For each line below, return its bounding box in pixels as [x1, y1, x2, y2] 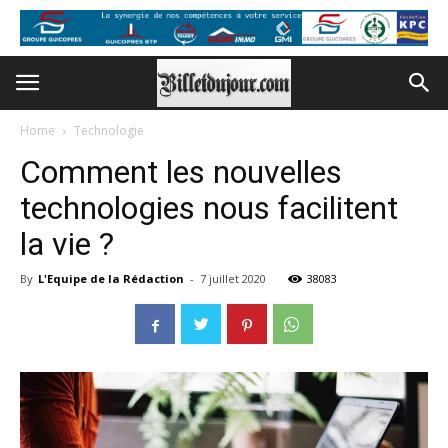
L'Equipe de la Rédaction [38, 271, 184, 286]
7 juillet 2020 [200, 271, 266, 286]
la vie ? [20, 225, 114, 263]
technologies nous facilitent [20, 189, 398, 227]
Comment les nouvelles [20, 153, 342, 191]
